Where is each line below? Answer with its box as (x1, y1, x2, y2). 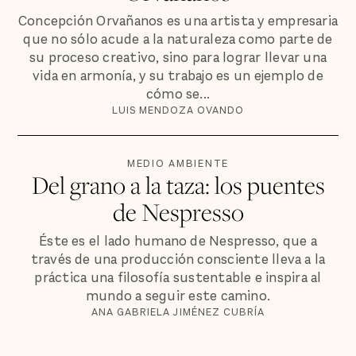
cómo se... (145, 85, 211, 104)
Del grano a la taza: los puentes (31, 168, 325, 201)
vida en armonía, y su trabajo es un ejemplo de (33, 67, 323, 86)
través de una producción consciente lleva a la (30, 250, 326, 269)
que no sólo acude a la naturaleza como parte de (23, 30, 333, 49)
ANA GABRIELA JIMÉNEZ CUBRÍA (91, 305, 265, 319)
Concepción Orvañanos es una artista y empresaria (17, 12, 339, 31)
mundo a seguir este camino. (85, 287, 271, 306)
